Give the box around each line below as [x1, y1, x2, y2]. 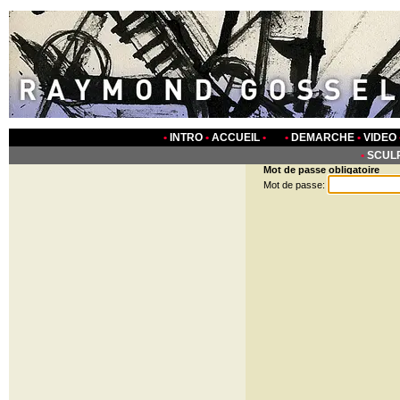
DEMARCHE [290, 131, 354, 144]
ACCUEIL [211, 131, 260, 144]
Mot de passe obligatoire [263, 164, 379, 175]
